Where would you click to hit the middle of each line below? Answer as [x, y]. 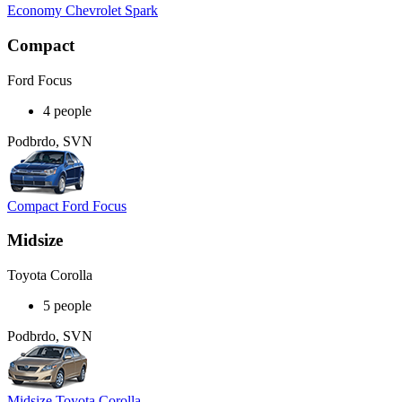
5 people [67, 306]
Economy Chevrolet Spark [83, 11]
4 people [67, 110]
